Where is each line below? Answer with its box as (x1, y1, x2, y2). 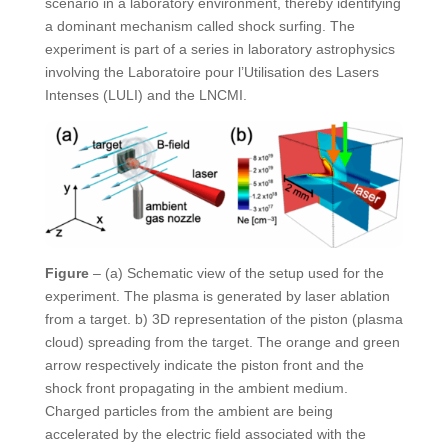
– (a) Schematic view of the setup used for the (88, 265, 384, 281)
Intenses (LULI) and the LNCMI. (44, 87, 247, 103)
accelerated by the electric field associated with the (44, 426, 366, 442)
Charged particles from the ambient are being (44, 403, 333, 419)
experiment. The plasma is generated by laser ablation (44, 288, 390, 304)
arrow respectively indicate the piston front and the (44, 357, 364, 373)
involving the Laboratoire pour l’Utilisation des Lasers (44, 64, 379, 80)
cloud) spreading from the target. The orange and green (44, 334, 400, 350)
